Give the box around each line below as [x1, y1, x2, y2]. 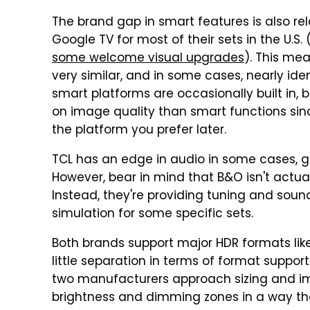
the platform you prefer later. [52, 121, 226, 140]
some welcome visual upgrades [52, 49, 244, 69]
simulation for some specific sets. [52, 205, 253, 224]
